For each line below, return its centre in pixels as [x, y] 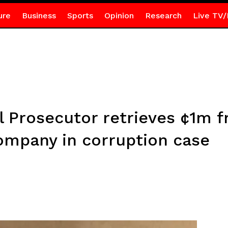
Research [163, 16]
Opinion [119, 16]
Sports [80, 16]
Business [39, 16]
